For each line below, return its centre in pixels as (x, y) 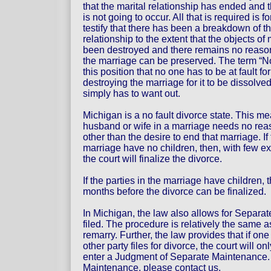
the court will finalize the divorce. (152, 159)
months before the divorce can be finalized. (175, 191)
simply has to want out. (132, 93)
